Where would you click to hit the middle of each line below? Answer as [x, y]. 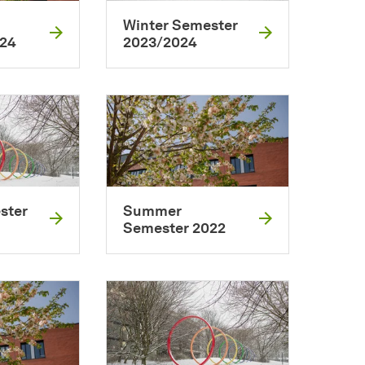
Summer [152, 211]
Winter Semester [180, 26]
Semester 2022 [174, 229]
